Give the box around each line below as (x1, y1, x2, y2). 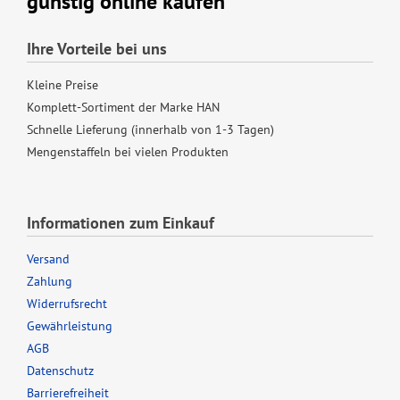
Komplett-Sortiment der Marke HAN (27, 99, 220, 116)
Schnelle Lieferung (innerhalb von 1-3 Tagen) (27, 121, 274, 138)
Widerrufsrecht (27, 296, 107, 312)
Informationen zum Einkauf (27, 212, 214, 234)
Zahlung (27, 273, 72, 290)
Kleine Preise (27, 77, 98, 94)
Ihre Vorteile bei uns (27, 38, 167, 60)
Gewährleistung (27, 318, 112, 335)
